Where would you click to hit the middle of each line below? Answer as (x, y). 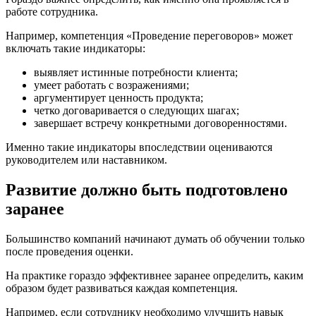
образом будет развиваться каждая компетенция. (122, 288)
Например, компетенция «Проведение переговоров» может (149, 36)
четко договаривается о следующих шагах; (136, 111)
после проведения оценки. (69, 252)
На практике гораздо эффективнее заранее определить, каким (154, 276)
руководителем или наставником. (86, 160)
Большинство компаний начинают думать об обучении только (155, 239)
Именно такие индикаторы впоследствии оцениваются (139, 147)
